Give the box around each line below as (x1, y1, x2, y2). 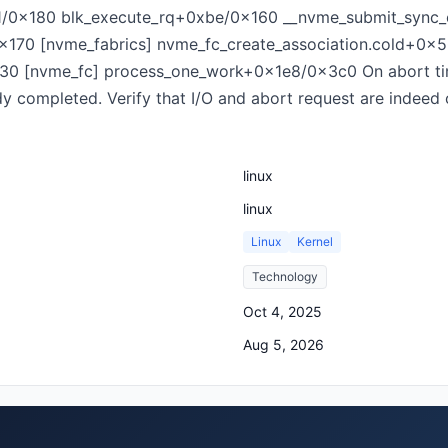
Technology (252, 269, 318, 284)
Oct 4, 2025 (243, 303, 322, 320)
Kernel (297, 234, 333, 249)
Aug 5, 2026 (243, 336, 324, 353)
